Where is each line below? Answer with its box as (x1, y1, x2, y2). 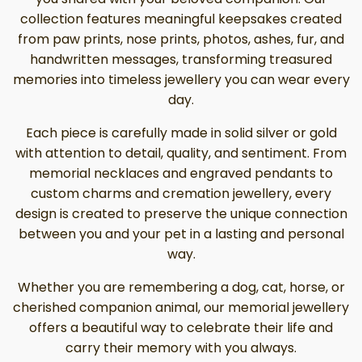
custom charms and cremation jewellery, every (31, 184, 331, 203)
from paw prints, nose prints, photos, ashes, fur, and (18, 30, 344, 48)
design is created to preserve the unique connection (15, 204, 347, 223)
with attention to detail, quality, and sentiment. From (15, 144, 347, 162)
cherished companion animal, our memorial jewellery (13, 298, 349, 317)
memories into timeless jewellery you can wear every (12, 70, 350, 89)
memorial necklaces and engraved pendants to (29, 164, 333, 183)
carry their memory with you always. (65, 339, 297, 357)
